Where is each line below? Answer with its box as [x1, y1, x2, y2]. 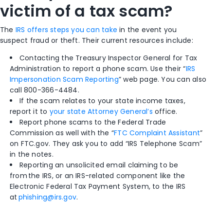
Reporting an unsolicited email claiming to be [19, 160, 179, 170]
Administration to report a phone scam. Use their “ [10, 64, 186, 74]
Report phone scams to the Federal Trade [19, 117, 166, 127]
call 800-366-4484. [10, 85, 79, 95]
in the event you [117, 25, 177, 35]
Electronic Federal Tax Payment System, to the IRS [10, 182, 186, 192]
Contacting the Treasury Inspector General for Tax [19, 53, 198, 63]
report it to [10, 107, 50, 117]
